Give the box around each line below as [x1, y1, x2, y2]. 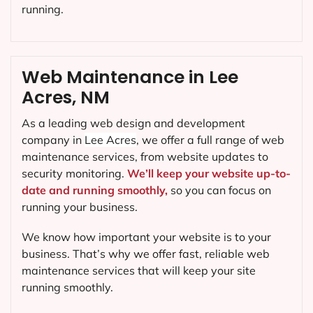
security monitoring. [22, 166, 127, 180]
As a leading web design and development [22, 115, 245, 130]
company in [22, 132, 85, 147]
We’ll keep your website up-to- [127, 166, 291, 180]
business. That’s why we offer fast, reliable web [22, 247, 270, 261]
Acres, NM [22, 85, 110, 110]
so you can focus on [168, 182, 271, 197]
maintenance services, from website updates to [22, 149, 268, 163]
